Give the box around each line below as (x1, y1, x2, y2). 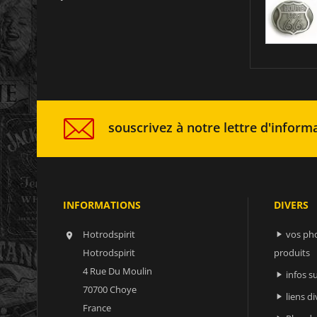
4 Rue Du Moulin (83, 264, 152, 277)
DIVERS (273, 197, 309, 212)
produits (273, 246, 310, 259)
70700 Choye (83, 282, 137, 296)
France (83, 301, 111, 314)
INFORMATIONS (63, 197, 141, 212)
